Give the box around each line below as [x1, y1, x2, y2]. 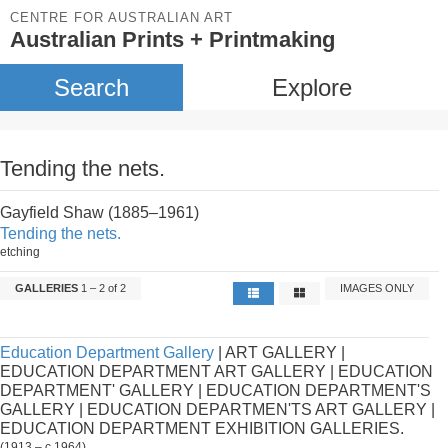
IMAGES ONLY [340, 282, 415, 294]
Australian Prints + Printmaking [10, 27, 335, 52]
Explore [271, 74, 352, 101]
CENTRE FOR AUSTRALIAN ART [10, 10, 233, 25]
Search [53, 74, 129, 101]
